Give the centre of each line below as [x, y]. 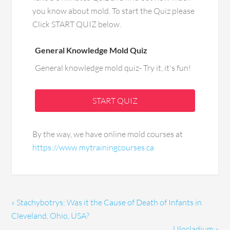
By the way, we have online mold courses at [108, 134]
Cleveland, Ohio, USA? [51, 216]
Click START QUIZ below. [77, 24]
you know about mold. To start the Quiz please [114, 11]
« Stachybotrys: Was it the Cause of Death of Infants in [107, 203]
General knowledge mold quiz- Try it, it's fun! [113, 68]
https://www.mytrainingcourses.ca [93, 148]
